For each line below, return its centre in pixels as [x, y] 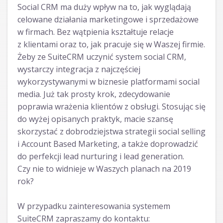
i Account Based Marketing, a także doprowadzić [108, 144]
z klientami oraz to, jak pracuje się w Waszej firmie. [111, 45]
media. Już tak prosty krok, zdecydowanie [94, 94]
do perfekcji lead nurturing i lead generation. [101, 157]
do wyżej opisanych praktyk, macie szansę [95, 119]
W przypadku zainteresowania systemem [94, 206]
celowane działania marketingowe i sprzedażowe [108, 20]
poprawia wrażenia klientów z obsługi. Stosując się [111, 107]
